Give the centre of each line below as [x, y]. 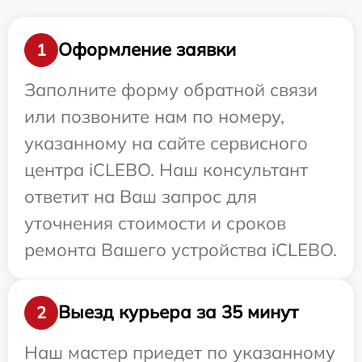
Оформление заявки [147, 50]
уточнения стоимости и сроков [155, 223]
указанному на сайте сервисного [166, 143]
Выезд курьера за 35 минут [178, 312]
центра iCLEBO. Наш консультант [166, 169]
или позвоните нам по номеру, [154, 116]
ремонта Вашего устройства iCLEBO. [181, 249]
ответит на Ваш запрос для [141, 196]
